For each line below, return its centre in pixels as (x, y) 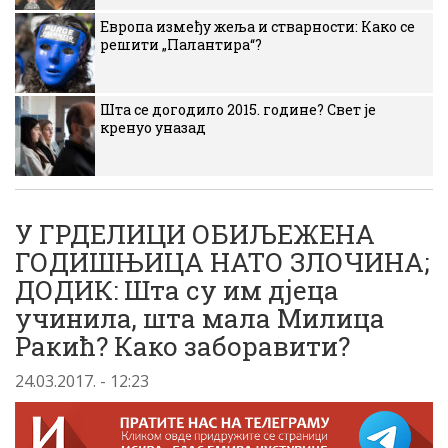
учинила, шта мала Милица (200, 318)
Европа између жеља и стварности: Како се (257, 26)
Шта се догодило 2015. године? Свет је (238, 109)
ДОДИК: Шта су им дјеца (177, 290)
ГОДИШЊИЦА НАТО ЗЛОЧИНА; (222, 262)
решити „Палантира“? (181, 44)
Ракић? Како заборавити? (182, 346)
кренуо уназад (153, 127)
